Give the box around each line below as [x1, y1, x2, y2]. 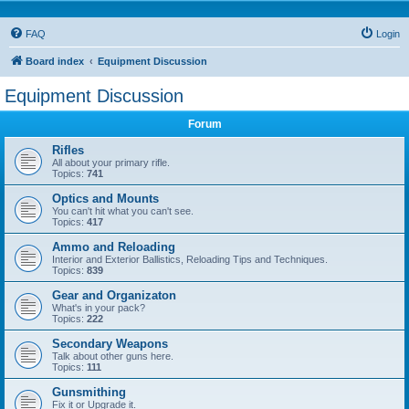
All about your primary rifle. [52, 157, 170, 168]
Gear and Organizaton [52, 288, 176, 302]
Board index [26, 56, 84, 67]
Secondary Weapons [52, 337, 168, 351]
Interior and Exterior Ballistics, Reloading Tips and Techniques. [52, 254, 328, 265]
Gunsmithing [52, 385, 126, 399]
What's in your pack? [52, 302, 145, 313]
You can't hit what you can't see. [52, 205, 194, 216]
